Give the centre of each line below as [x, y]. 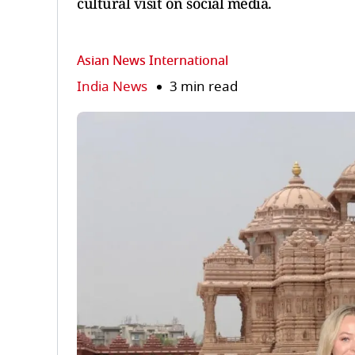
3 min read [204, 87]
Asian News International [153, 61]
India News [112, 87]
